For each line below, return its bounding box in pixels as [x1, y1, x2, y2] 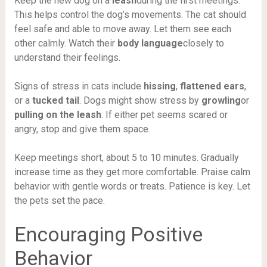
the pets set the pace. [14, 195, 105, 207]
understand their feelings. [14, 52, 120, 64]
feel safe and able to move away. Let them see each [14, 23, 231, 35]
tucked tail [32, 95, 79, 107]
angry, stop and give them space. [14, 123, 150, 135]
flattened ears [179, 80, 244, 92]
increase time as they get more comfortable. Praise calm [14, 166, 250, 178]
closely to [182, 38, 224, 49]
